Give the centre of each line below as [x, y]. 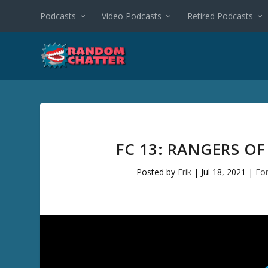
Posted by [157, 172]
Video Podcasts [132, 16]
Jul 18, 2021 [223, 172]
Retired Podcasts [220, 16]
